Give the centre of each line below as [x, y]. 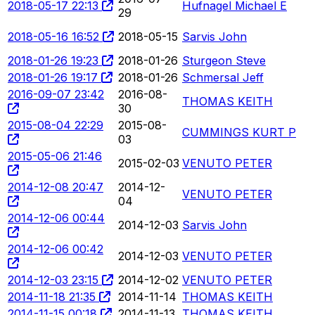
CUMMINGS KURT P [239, 132]
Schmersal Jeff [223, 77]
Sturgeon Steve [224, 60]
